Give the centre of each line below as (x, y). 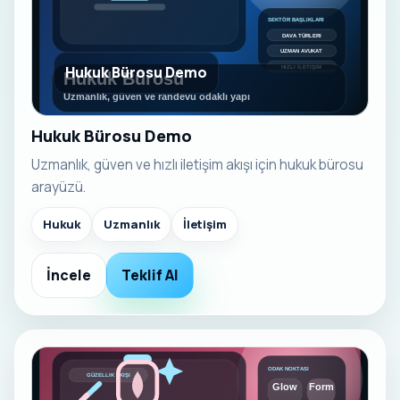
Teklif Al (150, 275)
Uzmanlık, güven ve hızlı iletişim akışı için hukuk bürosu (197, 164)
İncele (69, 275)
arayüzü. (58, 187)
